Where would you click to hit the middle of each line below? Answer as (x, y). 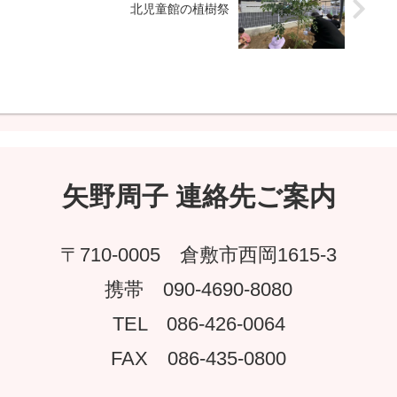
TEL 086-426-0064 (198, 323)
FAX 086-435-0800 (198, 358)
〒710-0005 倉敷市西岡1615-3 (198, 254)
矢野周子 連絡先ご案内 (198, 196)
